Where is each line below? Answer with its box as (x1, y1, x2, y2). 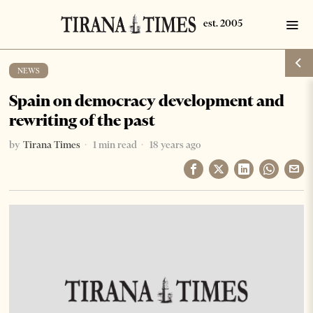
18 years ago (147, 138, 201, 151)
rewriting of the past (9, 110, 156, 130)
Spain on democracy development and (9, 91, 285, 110)
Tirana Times (23, 138, 81, 151)
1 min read (91, 138, 138, 151)
